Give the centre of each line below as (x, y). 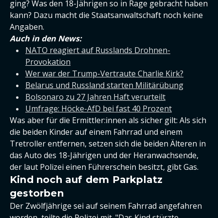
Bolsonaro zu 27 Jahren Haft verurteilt (95, 97)
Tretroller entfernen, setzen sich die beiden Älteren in (108, 143)
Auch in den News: (46, 38)
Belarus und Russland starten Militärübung (104, 85)
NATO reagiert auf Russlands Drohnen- (98, 50)
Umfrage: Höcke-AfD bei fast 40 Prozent (99, 108)
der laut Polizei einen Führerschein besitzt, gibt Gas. (104, 167)
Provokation (48, 62)
